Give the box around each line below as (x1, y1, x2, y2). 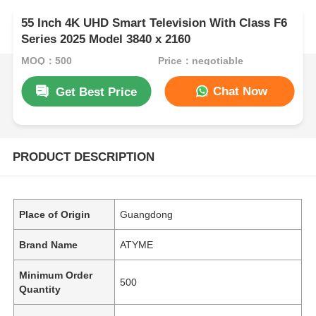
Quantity (19, 283, 61, 295)
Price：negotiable (157, 54, 243, 66)
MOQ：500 (21, 54, 73, 66)
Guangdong (120, 208, 174, 220)
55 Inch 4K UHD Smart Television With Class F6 (21, 16, 288, 30)
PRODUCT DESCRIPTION (12, 150, 154, 164)
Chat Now (209, 84, 267, 98)
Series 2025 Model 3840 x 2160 (21, 32, 191, 47)
